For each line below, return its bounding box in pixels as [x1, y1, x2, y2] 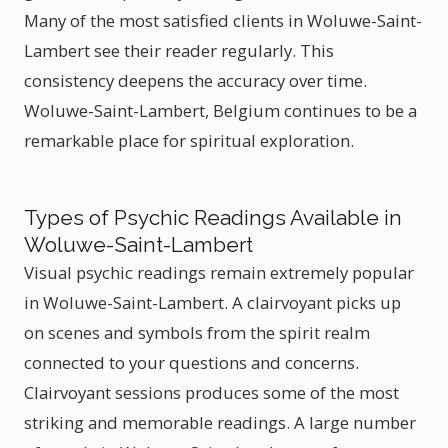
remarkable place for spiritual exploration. [24, 129, 354, 152]
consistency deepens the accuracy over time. [24, 69, 367, 92]
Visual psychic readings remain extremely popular [24, 261, 414, 284]
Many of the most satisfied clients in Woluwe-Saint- [24, 9, 422, 32]
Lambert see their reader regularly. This [24, 39, 334, 62]
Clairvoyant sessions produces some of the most [24, 381, 399, 404]
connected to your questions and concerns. [24, 351, 359, 374]
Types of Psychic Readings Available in [24, 205, 402, 230]
